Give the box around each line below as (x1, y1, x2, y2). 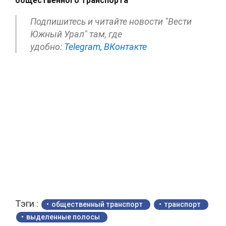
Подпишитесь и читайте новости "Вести (30, 16, 192, 27)
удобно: (30, 41, 64, 52)
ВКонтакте (104, 41, 147, 52)
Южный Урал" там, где (30, 29, 122, 40)
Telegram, (64, 41, 102, 52)
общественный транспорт (51, 200, 143, 209)
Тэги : (15, 198, 40, 209)
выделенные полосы (26, 213, 100, 221)
